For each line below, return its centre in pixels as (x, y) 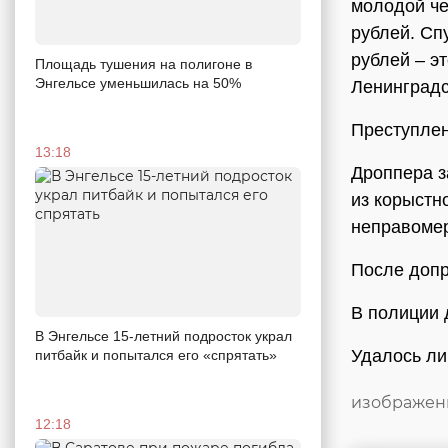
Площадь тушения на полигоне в (143, 63)
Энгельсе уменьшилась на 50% (138, 82)
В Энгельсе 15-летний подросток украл (163, 335)
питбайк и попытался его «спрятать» (156, 354)
